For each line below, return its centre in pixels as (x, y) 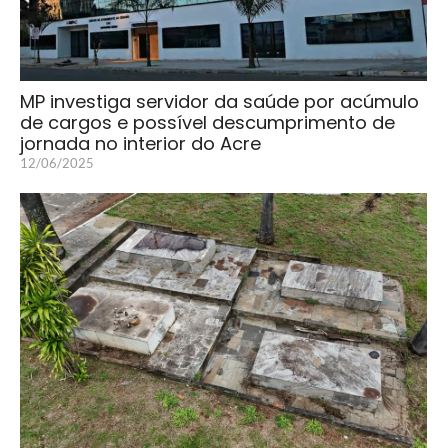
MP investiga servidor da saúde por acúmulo (219, 102)
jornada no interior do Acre (140, 144)
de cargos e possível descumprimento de (207, 123)
